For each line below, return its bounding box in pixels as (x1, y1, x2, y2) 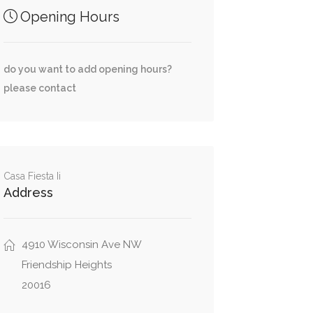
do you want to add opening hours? (3, 64, 172, 75)
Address (3, 185, 53, 200)
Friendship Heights (21, 259, 112, 271)
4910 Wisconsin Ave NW (21, 238, 142, 251)
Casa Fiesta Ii (3, 170, 61, 182)
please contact (3, 82, 76, 94)
